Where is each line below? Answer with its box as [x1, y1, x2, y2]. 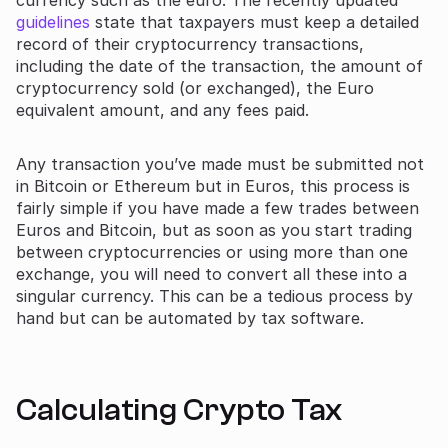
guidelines [16, 11, 90, 32]
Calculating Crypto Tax [16, 391, 342, 428]
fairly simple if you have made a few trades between [16, 197, 419, 218]
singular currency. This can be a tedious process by [16, 285, 413, 306]
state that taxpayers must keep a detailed [90, 11, 419, 32]
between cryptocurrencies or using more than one [16, 241, 408, 262]
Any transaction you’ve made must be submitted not [16, 153, 424, 174]
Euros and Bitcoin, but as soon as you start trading [16, 219, 412, 240]
